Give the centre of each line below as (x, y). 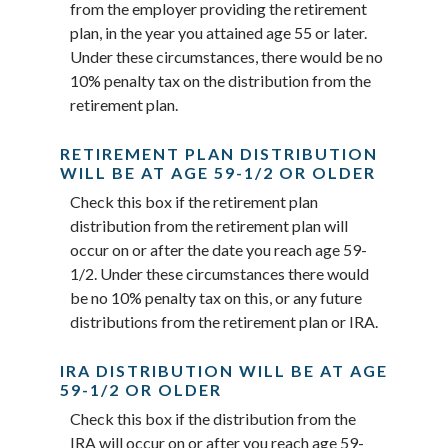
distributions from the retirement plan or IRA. (224, 321)
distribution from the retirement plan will (209, 225)
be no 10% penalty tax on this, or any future (216, 297)
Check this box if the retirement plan (194, 201)
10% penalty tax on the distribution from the (220, 80)
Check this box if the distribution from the (213, 419)
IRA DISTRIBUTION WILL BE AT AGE (224, 371)
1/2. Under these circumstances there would (219, 273)
